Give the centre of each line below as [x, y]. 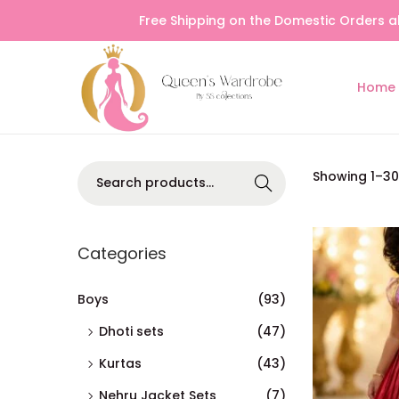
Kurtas [120, 363]
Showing [342, 176]
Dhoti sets [131, 331]
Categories [122, 253]
